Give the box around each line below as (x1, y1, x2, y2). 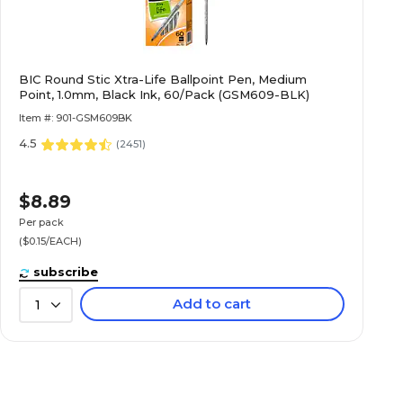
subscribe (33, 264, 99, 279)
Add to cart (173, 295, 252, 312)
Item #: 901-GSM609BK (19, 112, 133, 124)
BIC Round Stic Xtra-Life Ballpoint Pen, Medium (19, 72, 308, 86)
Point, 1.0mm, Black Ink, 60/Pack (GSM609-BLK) (19, 87, 310, 102)
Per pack (19, 215, 65, 228)
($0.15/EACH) (19, 234, 83, 247)
